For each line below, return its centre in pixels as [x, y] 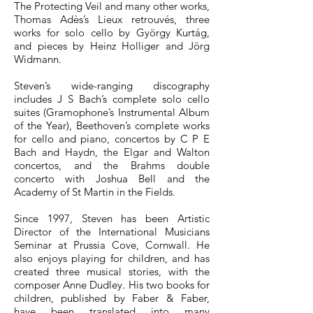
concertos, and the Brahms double [112, 165]
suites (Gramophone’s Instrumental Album [112, 112]
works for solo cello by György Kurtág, [112, 32]
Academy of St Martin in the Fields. [95, 192]
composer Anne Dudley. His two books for [112, 285]
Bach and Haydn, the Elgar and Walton [112, 152]
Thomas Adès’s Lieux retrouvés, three [112, 19]
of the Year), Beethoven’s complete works [112, 125]
